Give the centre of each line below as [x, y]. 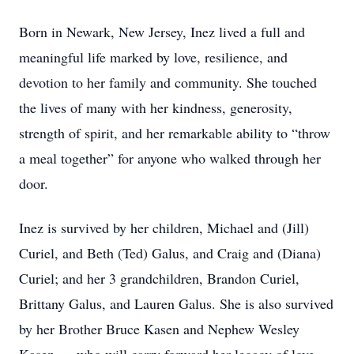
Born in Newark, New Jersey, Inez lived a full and [162, 32]
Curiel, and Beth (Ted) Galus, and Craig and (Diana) [170, 253]
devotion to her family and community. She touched [168, 82]
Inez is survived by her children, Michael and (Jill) [164, 228]
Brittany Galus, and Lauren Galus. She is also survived [176, 303]
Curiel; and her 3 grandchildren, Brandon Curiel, [159, 278]
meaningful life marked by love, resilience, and [153, 57]
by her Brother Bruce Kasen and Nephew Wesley [159, 329]
